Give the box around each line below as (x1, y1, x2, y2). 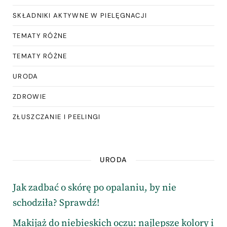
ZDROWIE (13, 92, 47, 101)
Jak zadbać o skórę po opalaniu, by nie (13, 182, 176, 194)
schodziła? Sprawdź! (13, 197, 99, 209)
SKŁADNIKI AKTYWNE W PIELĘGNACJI (13, 11, 147, 20)
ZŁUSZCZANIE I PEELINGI (13, 112, 101, 122)
